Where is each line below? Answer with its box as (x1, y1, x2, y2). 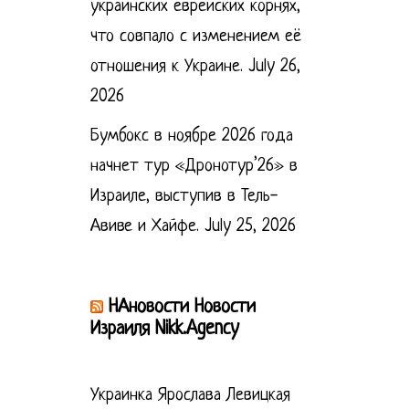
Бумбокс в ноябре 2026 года (89, 126, 293, 146)
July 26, (247, 57, 300, 77)
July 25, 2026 (204, 216, 296, 236)
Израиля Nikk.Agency (89, 318, 239, 340)
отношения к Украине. (89, 57, 243, 77)
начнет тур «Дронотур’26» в (89, 156, 298, 176)
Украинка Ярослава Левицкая (89, 385, 290, 405)
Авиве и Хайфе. (89, 216, 199, 236)
